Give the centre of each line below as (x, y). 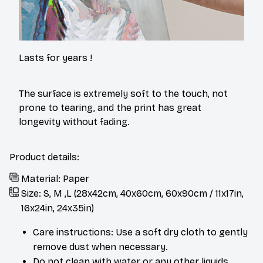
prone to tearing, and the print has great (110, 108)
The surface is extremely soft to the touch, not (123, 94)
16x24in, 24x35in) (58, 208)
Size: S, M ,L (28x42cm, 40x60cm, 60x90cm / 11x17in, (132, 193)
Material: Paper (55, 178)
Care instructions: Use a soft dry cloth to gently (140, 232)
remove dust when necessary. (100, 247)
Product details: (44, 157)
